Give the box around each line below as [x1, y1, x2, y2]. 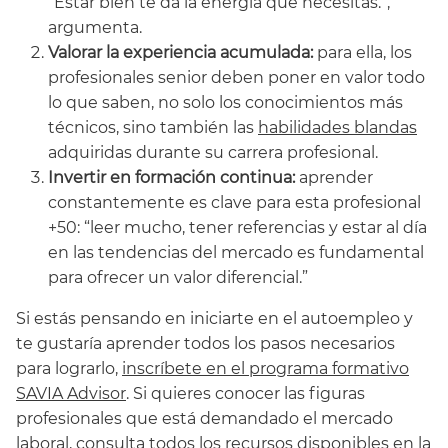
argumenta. [48, 18, 142, 38]
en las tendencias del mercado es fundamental [48, 243, 424, 263]
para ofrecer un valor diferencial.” [48, 268, 308, 288]
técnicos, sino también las [48, 118, 258, 138]
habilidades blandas [258, 118, 417, 138]
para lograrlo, [16, 359, 122, 379]
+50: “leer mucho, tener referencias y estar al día [48, 218, 427, 238]
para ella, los [313, 43, 412, 63]
